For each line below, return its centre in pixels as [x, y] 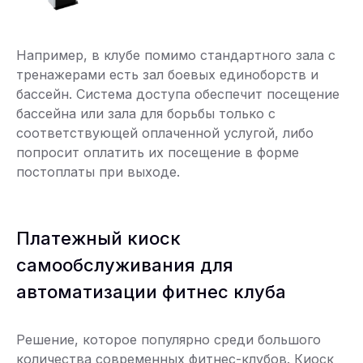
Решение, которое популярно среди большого [169, 340]
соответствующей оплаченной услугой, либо [165, 133]
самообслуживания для [125, 265]
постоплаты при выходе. [98, 172]
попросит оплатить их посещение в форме [158, 153]
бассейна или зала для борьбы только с [146, 114]
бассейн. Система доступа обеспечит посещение [178, 94]
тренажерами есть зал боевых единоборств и [167, 75]
